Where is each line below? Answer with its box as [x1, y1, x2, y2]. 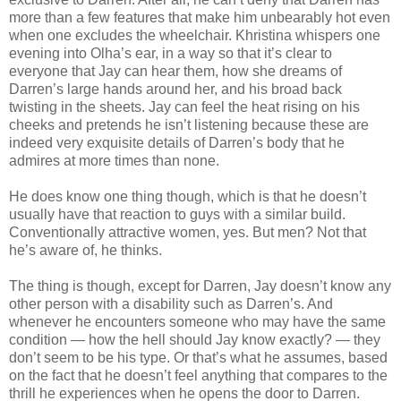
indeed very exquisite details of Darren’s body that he [9, 134, 345, 150]
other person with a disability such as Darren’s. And [9, 295, 333, 311]
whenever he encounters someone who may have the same [9, 313, 386, 329]
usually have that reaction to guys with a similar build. [9, 206, 346, 222]
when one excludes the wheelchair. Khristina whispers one [9, 27, 380, 43]
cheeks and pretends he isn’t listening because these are [9, 116, 369, 132]
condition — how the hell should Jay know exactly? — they [9, 331, 380, 347]
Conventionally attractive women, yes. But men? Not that [9, 224, 366, 240]
